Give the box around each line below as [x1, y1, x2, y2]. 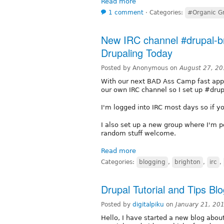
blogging [139, 158, 165, 165]
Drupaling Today [101, 45, 172, 60]
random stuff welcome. [101, 129, 176, 137]
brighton [174, 158, 200, 165]
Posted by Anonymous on [101, 64, 179, 71]
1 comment [108, 8, 143, 16]
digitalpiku [132, 200, 164, 208]
